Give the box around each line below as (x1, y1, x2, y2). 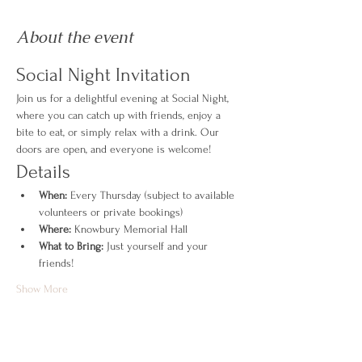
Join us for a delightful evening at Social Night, (16, 92, 232, 104)
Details (16, 161, 70, 183)
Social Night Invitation (16, 64, 191, 86)
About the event (16, 27, 133, 48)
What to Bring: (39, 240, 103, 252)
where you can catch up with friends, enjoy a (16, 109, 224, 121)
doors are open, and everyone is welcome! (16, 143, 212, 155)
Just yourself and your (103, 240, 211, 252)
